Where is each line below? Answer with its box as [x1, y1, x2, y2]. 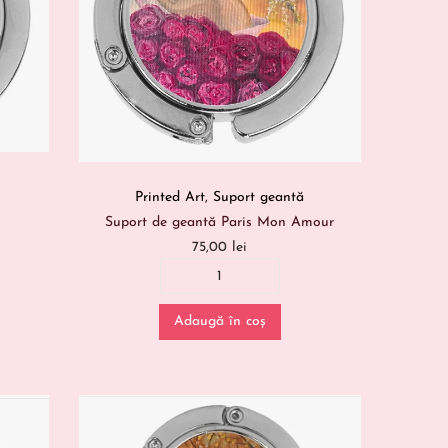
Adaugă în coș [173, 314, 266, 330]
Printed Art [135, 190, 206, 206]
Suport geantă [213, 190, 305, 206]
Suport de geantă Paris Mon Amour [105, 215, 335, 231]
